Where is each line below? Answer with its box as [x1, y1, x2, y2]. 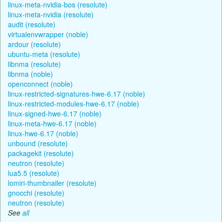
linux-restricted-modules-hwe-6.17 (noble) [8, 98, 139, 109]
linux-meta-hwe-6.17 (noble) [8, 118, 97, 128]
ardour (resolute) [8, 39, 61, 49]
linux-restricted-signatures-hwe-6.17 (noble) [8, 88, 145, 99]
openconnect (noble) [8, 78, 73, 89]
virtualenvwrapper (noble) [8, 29, 88, 39]
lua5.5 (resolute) [8, 167, 59, 178]
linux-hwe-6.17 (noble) [8, 128, 78, 138]
